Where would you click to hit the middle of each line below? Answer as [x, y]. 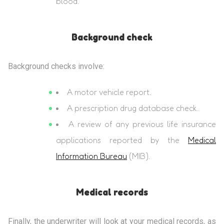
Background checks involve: [56, 66]
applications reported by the [122, 140]
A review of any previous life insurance [142, 124]
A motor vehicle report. [109, 92]
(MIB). [138, 156]
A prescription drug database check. [133, 108]
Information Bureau [91, 156]
